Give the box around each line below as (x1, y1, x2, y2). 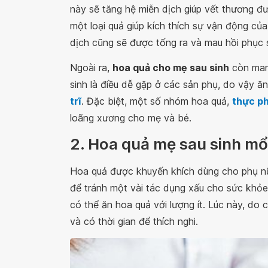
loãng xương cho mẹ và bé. (70, 112, 191, 124)
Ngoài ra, (70, 62, 112, 74)
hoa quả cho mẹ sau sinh (112, 62, 229, 74)
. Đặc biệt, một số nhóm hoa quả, (81, 95, 232, 107)
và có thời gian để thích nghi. (70, 215, 198, 227)
